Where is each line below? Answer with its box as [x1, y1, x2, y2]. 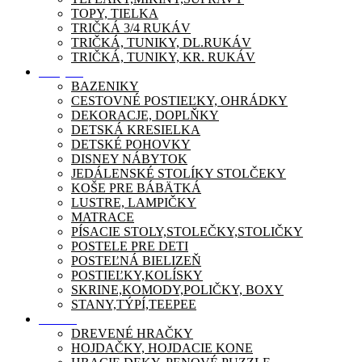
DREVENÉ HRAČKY [71, 326, 193, 340]
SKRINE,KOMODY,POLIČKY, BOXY [71, 283, 284, 297]
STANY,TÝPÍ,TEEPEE [71, 297, 196, 311]
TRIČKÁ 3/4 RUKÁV [71, 21, 191, 35]
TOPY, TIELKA [71, 6, 158, 20]
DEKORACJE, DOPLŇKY [71, 108, 219, 122]
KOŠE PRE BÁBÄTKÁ [71, 181, 201, 195]
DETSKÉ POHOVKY [71, 137, 191, 151]
